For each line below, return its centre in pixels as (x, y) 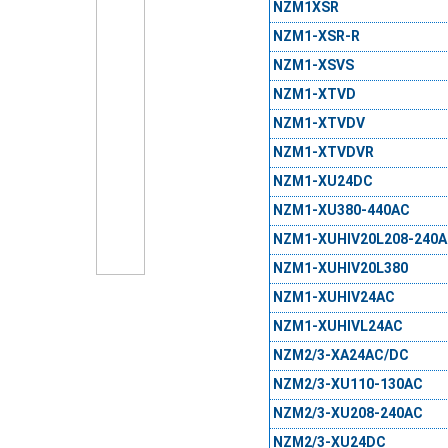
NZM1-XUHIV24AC (333, 297)
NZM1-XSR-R (316, 36)
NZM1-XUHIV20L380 (340, 268)
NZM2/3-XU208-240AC (347, 413)
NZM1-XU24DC (322, 181)
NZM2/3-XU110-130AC (347, 384)
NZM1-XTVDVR (323, 152)
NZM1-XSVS (313, 65)
